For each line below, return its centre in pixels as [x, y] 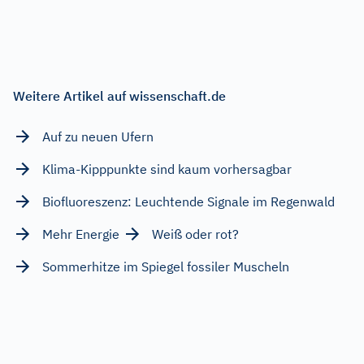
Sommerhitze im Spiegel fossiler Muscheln [166, 266]
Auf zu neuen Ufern [98, 136]
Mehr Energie [81, 234]
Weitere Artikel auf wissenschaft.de [119, 95]
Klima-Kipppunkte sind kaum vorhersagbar [167, 169]
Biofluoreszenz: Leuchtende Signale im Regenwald [188, 201]
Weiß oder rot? [195, 234]
